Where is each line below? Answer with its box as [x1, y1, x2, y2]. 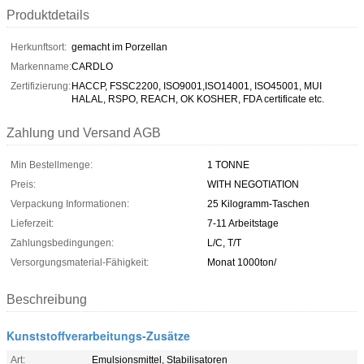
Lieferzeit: [11, 217, 54, 229]
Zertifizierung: [11, 80, 71, 92]
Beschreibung [6, 292, 87, 306]
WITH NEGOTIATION [207, 178, 299, 190]
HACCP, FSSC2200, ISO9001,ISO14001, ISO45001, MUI [71, 80, 322, 92]
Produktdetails [6, 7, 89, 22]
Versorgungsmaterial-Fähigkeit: [11, 256, 149, 268]
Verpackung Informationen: [11, 197, 129, 210]
